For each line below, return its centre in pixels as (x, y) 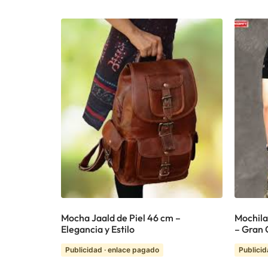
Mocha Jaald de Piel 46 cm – (121, 217)
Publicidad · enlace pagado (112, 249)
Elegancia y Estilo (98, 229)
